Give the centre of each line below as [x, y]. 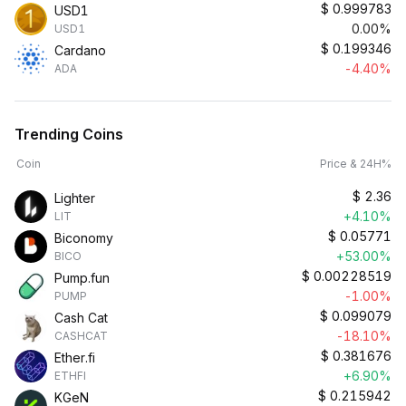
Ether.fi [75, 358]
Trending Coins [69, 134]
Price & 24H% [356, 164]
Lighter [75, 198]
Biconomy [84, 238]
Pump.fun [82, 278]
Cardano [80, 50]
